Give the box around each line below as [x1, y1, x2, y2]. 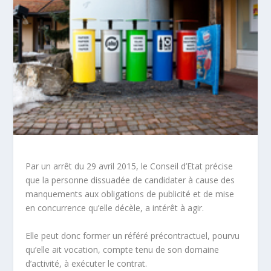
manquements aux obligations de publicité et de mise [25, 188, 235, 200]
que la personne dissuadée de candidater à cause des [25, 174, 235, 186]
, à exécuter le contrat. [59, 257, 148, 269]
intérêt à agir [152, 202, 203, 214]
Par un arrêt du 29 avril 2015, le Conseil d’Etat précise [25, 160, 233, 172]
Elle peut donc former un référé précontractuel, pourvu [25, 229, 240, 241]
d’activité [25, 257, 60, 269]
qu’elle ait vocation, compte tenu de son [25, 243, 185, 255]
